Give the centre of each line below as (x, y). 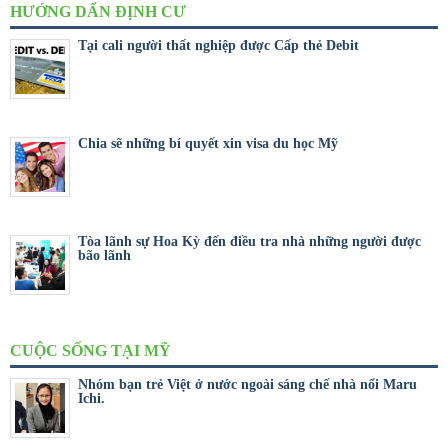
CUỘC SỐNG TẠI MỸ (90, 350)
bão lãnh (104, 255)
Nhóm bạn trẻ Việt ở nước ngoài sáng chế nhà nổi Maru (247, 384)
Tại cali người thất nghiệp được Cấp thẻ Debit (218, 45)
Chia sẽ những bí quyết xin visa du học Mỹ (208, 143)
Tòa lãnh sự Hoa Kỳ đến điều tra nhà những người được (249, 241)
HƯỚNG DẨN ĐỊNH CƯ (98, 11)
